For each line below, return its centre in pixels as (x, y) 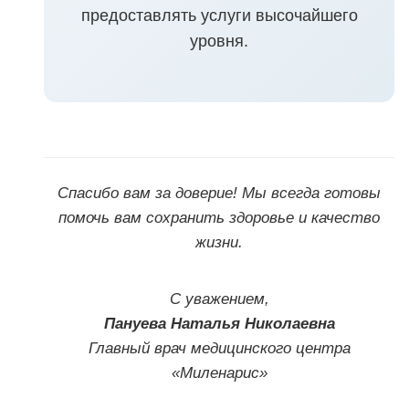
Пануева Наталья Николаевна (219, 324)
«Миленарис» (219, 373)
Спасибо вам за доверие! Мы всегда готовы (219, 194)
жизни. (219, 243)
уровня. (219, 42)
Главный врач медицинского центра (219, 349)
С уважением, (219, 299)
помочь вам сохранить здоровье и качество (219, 218)
